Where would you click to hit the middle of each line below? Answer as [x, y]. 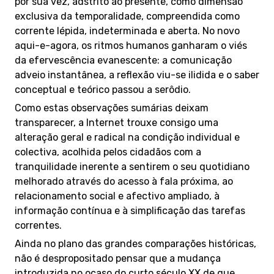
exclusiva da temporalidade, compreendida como [127, 16]
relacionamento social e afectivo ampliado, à [117, 196]
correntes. [38, 225]
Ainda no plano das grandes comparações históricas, [135, 244]
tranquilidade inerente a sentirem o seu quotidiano [132, 167]
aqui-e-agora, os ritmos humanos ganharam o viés [131, 46]
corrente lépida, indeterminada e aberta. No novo [127, 31]
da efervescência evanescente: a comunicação [123, 60]
